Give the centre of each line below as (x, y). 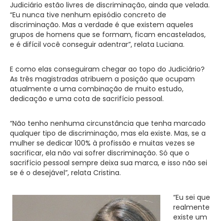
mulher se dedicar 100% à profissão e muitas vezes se (102, 143)
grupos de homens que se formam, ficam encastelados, (108, 34)
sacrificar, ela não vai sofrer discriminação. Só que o (100, 153)
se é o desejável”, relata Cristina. (65, 172)
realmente (191, 207)
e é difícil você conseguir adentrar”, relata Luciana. (97, 44)
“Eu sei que (192, 197)
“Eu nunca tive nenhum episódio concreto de (88, 15)
